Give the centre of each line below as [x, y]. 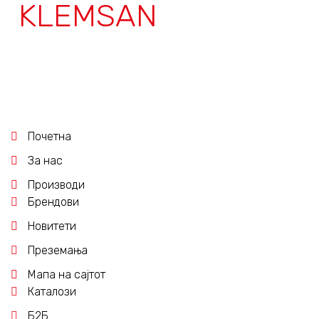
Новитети [52, 226]
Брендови [53, 202]
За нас [45, 160]
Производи [56, 184]
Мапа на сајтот [67, 274]
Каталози [52, 291]
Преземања [58, 250]
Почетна [49, 136]
